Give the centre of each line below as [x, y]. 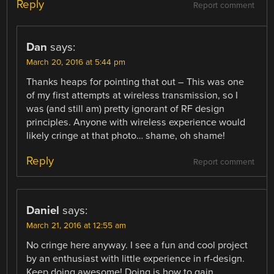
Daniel [43, 211]
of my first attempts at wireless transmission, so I [132, 96]
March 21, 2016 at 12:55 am [76, 226]
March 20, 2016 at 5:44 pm [76, 63]
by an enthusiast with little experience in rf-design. [136, 259]
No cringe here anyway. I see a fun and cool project [137, 246]
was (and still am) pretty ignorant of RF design [126, 109]
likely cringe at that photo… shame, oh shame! [126, 136]
